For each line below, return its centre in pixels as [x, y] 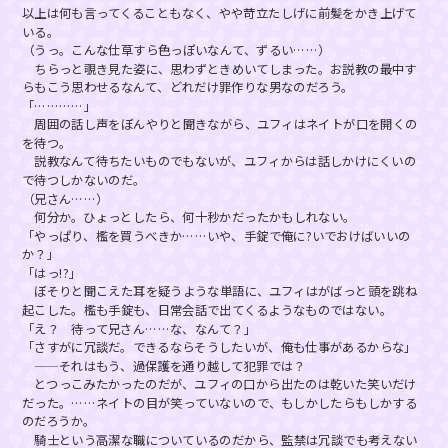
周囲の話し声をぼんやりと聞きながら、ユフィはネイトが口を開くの [219, 124]
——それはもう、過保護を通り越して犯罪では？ [163, 365]
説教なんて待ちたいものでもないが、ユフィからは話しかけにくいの [219, 161]
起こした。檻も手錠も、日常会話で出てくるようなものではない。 [206, 309]
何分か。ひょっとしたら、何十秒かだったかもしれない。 [188, 216]
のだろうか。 [58, 421]
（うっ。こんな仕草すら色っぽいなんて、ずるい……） [176, 49]
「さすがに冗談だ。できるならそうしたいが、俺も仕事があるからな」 [219, 346]
